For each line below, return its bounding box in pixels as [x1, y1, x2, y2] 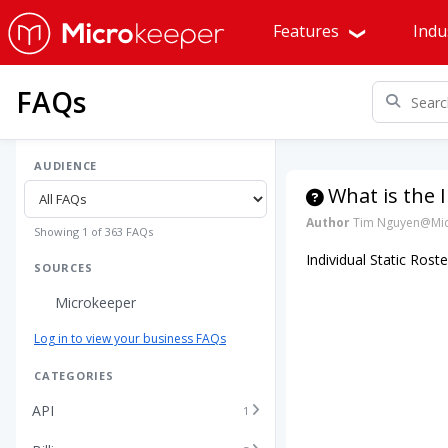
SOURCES [34, 260, 93, 275]
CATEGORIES [34, 368, 114, 383]
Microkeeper [54, 292, 136, 312]
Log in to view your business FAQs [34, 330, 226, 347]
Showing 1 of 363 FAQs [34, 224, 153, 239]
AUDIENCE [34, 158, 98, 173]
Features [272, 20, 343, 42]
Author [306, 214, 350, 231]
